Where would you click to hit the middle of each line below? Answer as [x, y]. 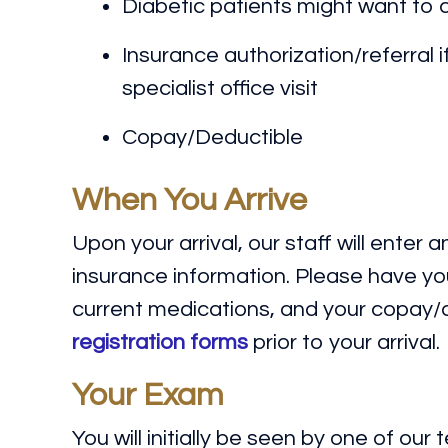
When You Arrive [189, 200]
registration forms [160, 342]
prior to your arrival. [344, 342]
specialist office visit [220, 88]
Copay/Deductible [212, 137]
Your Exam [148, 395]
